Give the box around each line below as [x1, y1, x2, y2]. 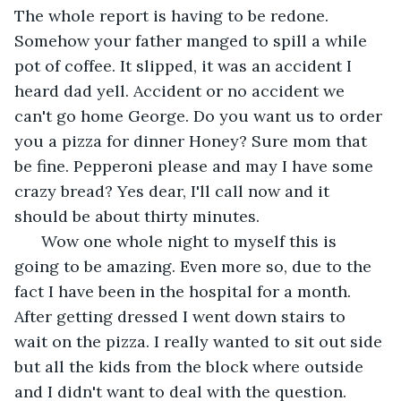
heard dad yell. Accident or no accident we [14, 80, 349, 101]
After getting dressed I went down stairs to [14, 305, 350, 327]
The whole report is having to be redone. [14, 4, 333, 26]
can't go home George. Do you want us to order [14, 105, 387, 126]
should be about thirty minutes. [14, 205, 269, 226]
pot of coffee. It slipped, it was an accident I [14, 55, 356, 76]
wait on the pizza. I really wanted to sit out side [14, 330, 387, 352]
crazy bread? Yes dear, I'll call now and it [14, 180, 334, 201]
